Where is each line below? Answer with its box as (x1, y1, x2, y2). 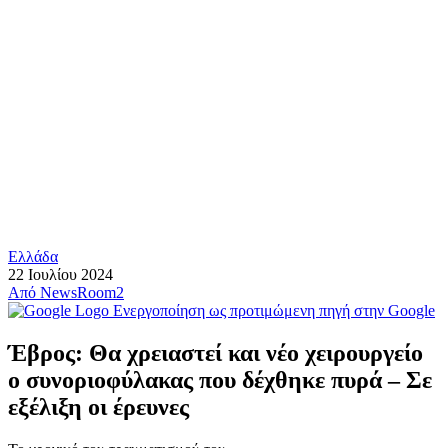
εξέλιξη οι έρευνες (8, 393, 189, 420)
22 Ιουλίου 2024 (8, 266, 113, 283)
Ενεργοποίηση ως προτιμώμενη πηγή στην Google (113, 302, 435, 319)
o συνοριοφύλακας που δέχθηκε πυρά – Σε (8, 366, 432, 393)
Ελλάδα (8, 248, 58, 265)
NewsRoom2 (40, 284, 124, 301)
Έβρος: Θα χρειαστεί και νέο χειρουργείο (8, 339, 423, 366)
